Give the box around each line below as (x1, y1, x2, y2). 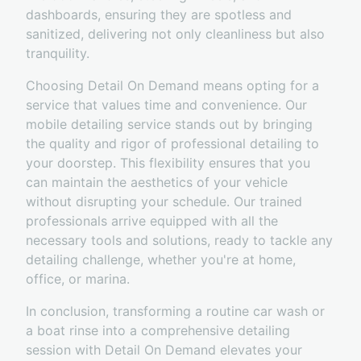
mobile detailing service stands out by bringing (26, 116, 313, 133)
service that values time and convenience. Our (26, 97, 307, 114)
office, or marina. (26, 271, 130, 288)
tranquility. (26, 45, 89, 62)
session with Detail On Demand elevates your (26, 342, 302, 359)
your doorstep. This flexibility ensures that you (26, 155, 310, 172)
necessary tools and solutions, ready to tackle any (26, 232, 333, 249)
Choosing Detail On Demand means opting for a (26, 77, 319, 94)
